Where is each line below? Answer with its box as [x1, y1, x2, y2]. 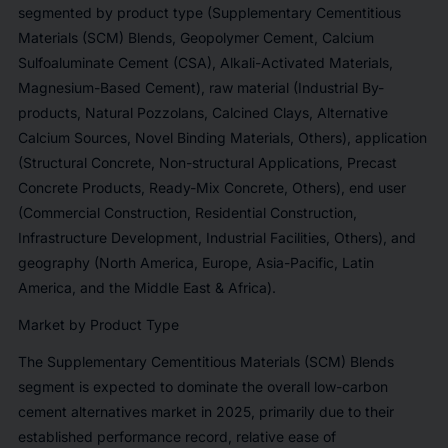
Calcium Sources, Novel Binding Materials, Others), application [17, 128, 427, 146]
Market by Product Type [17, 315, 179, 333]
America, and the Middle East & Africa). [17, 278, 276, 296]
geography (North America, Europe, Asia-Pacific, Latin [17, 253, 374, 271]
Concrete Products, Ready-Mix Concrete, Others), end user [17, 178, 406, 196]
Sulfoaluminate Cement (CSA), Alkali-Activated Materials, [17, 53, 393, 71]
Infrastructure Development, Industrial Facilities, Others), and [17, 228, 416, 246]
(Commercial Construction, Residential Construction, [17, 203, 357, 221]
